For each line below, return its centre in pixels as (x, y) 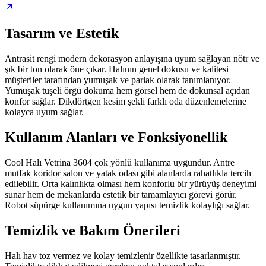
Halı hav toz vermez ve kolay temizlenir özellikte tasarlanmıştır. (123, 255)
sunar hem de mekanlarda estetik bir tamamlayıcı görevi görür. (121, 194)
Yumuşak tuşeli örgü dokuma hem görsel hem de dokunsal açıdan (127, 91)
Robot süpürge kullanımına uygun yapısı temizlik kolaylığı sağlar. (127, 205)
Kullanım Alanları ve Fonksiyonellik (116, 137)
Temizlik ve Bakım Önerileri (93, 230)
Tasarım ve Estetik (62, 34)
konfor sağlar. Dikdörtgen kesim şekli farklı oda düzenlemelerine (126, 101)
